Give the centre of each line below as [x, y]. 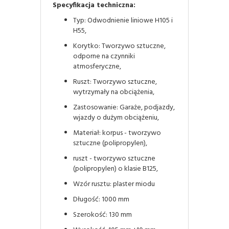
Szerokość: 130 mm [102, 215]
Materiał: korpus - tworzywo [117, 133]
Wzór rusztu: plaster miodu [114, 184]
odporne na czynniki [104, 56]
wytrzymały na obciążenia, [114, 92]
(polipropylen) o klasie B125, [116, 169]
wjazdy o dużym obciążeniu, [116, 118]
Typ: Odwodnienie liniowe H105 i [123, 20]
